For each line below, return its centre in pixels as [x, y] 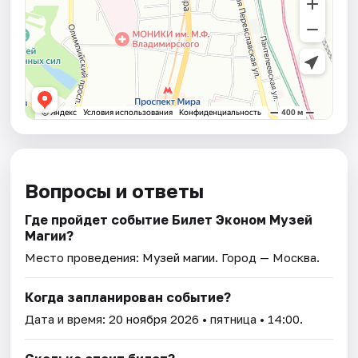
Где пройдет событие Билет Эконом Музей [169, 220]
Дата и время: [67, 319]
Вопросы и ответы [115, 191]
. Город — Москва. [268, 258]
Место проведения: [84, 258]
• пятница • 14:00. [251, 319]
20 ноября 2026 [154, 319]
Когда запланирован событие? [128, 298]
